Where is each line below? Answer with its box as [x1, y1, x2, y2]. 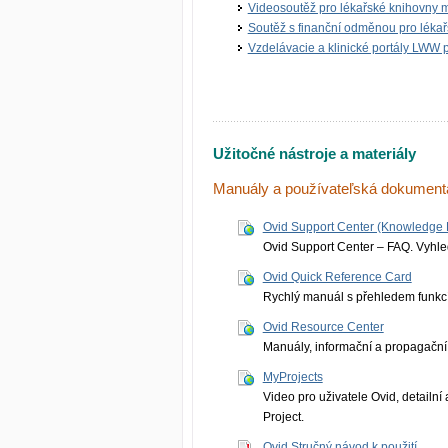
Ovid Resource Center [262, 320, 384, 335]
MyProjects [262, 370, 323, 385]
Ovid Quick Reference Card [262, 270, 412, 285]
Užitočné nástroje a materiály [213, 145, 416, 163]
